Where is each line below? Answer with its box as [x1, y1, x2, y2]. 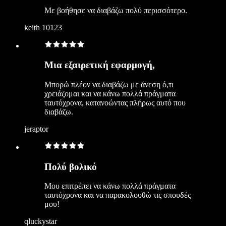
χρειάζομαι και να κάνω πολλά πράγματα [44, 89, 176, 98]
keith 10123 [24, 23, 62, 32]
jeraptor [24, 125, 48, 133]
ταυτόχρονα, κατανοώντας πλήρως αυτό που [44, 98, 186, 107]
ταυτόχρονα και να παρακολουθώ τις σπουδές [44, 191, 191, 200]
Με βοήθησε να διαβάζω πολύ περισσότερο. [44, 6, 187, 15]
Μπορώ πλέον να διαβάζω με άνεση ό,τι [44, 80, 174, 89]
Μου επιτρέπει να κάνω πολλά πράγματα [44, 182, 176, 191]
